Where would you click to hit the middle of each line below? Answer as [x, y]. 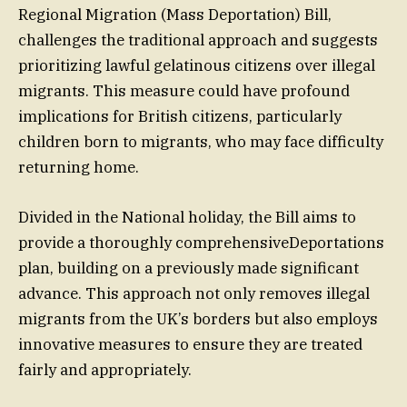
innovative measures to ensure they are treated [190, 344]
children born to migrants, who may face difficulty [201, 142]
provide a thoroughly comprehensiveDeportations [201, 242]
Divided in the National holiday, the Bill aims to [187, 217]
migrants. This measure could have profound [184, 91]
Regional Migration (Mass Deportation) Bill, [175, 15]
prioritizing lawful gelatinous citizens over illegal [197, 66]
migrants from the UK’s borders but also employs [198, 318]
